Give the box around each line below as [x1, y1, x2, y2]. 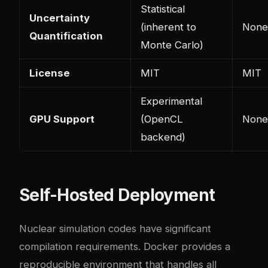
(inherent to [141, 20, 196, 33]
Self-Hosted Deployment [19, 184, 215, 205]
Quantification [29, 29, 103, 42]
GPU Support [29, 112, 95, 125]
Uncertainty [29, 11, 90, 24]
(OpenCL [141, 112, 183, 125]
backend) [141, 130, 185, 143]
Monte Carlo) [141, 38, 203, 51]
